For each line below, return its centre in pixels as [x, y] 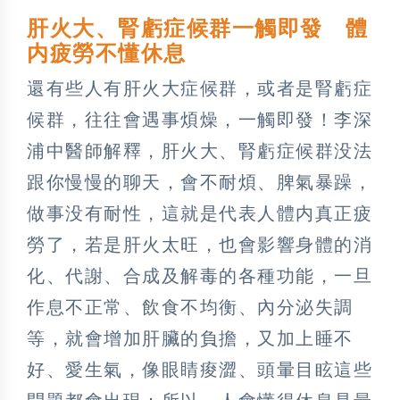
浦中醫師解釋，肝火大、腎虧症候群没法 [200, 150]
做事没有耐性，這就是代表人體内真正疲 [200, 213]
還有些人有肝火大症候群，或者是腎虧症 [200, 88]
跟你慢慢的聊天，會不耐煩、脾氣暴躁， [200, 182]
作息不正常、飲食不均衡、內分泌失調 [190, 307]
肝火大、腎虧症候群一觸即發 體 [198, 28]
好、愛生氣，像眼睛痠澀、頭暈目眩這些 [200, 369]
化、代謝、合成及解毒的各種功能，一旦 [200, 275]
